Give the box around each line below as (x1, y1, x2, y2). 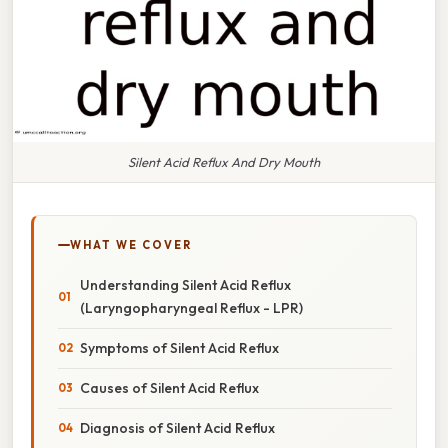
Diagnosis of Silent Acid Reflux (80, 418, 275, 437)
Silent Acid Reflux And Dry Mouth (128, 153, 320, 170)
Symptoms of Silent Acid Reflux (80, 338, 279, 357)
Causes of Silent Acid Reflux (80, 378, 259, 397)
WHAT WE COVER (70, 237, 192, 252)
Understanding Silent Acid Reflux (80, 275, 291, 294)
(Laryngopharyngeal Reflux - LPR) (80, 298, 303, 317)
